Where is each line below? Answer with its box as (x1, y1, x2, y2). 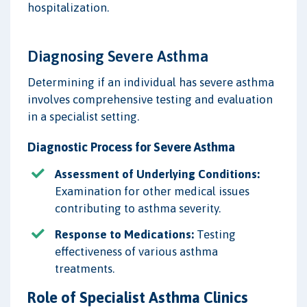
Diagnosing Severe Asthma (27, 47, 208, 65)
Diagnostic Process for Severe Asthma (27, 139, 235, 154)
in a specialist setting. (27, 109, 139, 123)
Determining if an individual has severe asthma (27, 75, 274, 89)
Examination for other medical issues (55, 184, 249, 198)
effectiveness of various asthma (55, 244, 218, 258)
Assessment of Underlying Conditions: (55, 167, 260, 181)
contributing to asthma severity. (55, 201, 221, 215)
